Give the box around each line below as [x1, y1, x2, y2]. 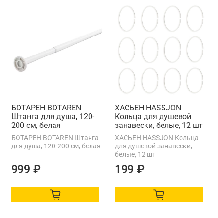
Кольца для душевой [115, 111, 191, 121]
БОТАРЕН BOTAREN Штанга [11, 133, 99, 142]
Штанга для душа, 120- [11, 111, 94, 121]
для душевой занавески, [115, 142, 192, 150]
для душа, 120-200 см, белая [11, 142, 101, 150]
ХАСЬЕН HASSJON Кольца [115, 133, 199, 142]
